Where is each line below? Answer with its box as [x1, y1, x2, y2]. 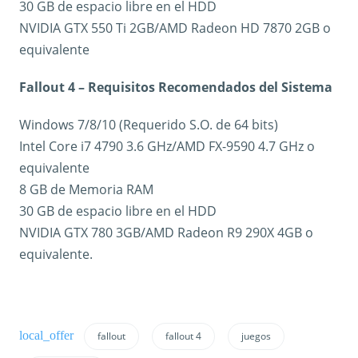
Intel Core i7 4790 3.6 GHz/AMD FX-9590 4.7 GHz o [19, 137, 315, 156]
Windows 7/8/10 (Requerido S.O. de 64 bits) [19, 116, 278, 134]
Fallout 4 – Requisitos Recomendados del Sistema [19, 78, 332, 97]
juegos [241, 329, 271, 344]
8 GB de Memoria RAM [19, 181, 153, 199]
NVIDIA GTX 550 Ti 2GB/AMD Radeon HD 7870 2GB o [19, 19, 331, 38]
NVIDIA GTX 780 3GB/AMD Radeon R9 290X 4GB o [19, 224, 313, 242]
